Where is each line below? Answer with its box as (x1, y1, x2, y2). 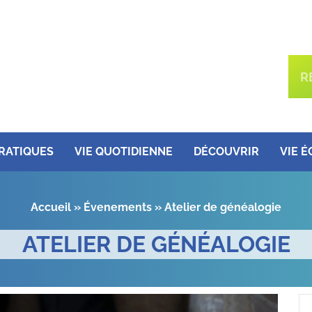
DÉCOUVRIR (193, 145, 259, 158)
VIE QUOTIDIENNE (74, 145, 173, 158)
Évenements (84, 201, 152, 214)
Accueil (31, 201, 71, 214)
